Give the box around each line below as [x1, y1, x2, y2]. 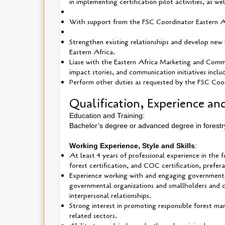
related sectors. [69, 210, 117, 220]
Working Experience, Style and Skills [69, 141, 195, 150]
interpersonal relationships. [69, 190, 151, 200]
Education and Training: [69, 111, 147, 120]
